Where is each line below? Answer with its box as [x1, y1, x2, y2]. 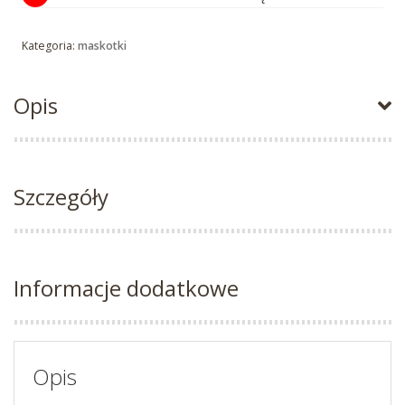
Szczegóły [14, 182, 108, 212]
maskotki [78, 38, 127, 54]
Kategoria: [22, 38, 78, 54]
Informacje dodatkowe [14, 273, 239, 304]
